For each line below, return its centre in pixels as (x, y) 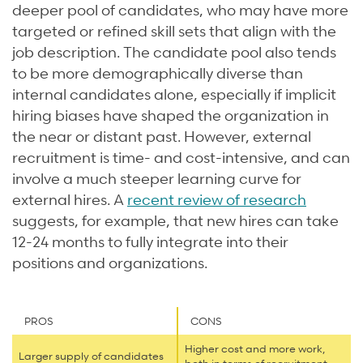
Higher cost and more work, (255, 349)
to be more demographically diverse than (158, 73)
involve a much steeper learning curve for (157, 178)
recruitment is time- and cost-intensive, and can (181, 157)
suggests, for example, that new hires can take (175, 220)
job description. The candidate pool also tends (174, 52)
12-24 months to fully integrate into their (150, 241)
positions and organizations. (110, 263)
